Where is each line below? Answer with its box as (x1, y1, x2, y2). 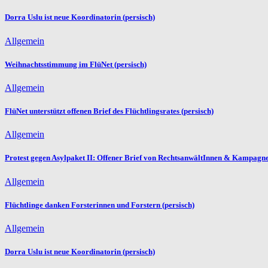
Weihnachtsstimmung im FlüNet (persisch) (5, 59, 147, 69)
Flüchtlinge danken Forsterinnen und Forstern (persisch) (5, 200, 194, 209)
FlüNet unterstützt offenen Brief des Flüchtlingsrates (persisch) (5, 106, 214, 116)
